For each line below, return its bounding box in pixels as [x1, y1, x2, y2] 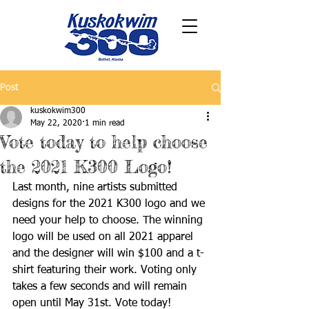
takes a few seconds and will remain [12, 281, 190, 292]
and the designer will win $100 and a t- [12, 248, 204, 259]
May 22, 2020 [30, 119, 82, 128]
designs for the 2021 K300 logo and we [12, 199, 208, 210]
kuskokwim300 [30, 107, 86, 115]
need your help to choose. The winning [12, 215, 206, 226]
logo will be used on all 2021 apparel [12, 232, 197, 243]
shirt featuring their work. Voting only [12, 265, 200, 276]
